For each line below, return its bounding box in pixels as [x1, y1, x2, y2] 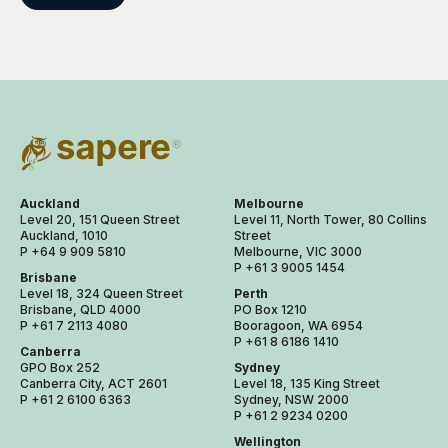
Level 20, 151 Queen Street [20, 212, 180, 228]
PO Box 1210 [234, 302, 307, 318]
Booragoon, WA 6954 [234, 318, 363, 334]
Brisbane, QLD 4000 [20, 302, 141, 318]
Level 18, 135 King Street [234, 376, 380, 392]
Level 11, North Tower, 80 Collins [234, 212, 427, 228]
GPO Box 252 [20, 360, 100, 376]
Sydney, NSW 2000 [234, 392, 349, 408]
